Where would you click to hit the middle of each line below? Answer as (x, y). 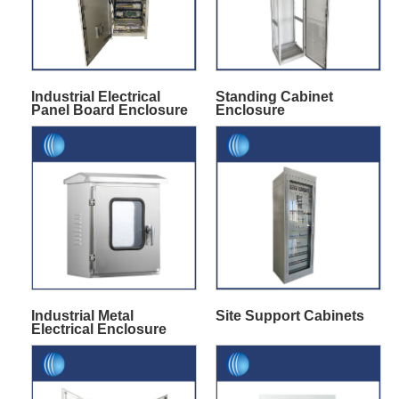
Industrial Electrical (96, 96)
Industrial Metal (83, 316)
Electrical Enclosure (99, 330)
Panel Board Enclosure (110, 110)
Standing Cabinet (274, 96)
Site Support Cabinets (289, 316)
